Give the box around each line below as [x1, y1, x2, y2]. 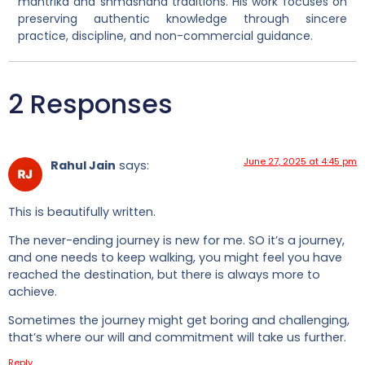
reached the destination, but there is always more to [8, 266, 320, 284]
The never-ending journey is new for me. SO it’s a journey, [8, 232, 345, 249]
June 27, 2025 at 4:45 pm [244, 155, 357, 169]
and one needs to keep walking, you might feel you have [8, 249, 342, 266]
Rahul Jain [51, 157, 116, 174]
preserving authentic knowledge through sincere [18, 11, 347, 28]
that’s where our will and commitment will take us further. [8, 329, 346, 346]
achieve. [8, 284, 57, 301]
